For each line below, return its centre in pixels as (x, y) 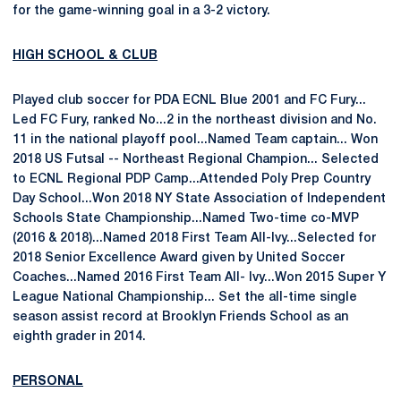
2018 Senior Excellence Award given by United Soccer (179, 258)
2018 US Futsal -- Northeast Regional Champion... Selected (196, 160)
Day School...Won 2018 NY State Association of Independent (199, 199)
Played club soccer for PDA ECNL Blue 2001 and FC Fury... (189, 101)
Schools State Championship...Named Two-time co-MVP (186, 219)
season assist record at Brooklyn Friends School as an (180, 317)
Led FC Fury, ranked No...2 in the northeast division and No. (195, 120)
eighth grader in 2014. (79, 337)
